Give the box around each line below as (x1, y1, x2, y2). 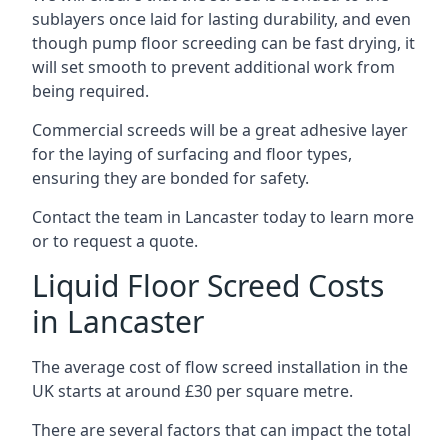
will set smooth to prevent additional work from (32, 56, 395, 78)
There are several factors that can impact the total (32, 419, 411, 441)
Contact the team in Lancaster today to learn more (32, 206, 414, 228)
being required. (32, 80, 149, 102)
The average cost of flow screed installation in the (32, 356, 408, 378)
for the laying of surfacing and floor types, (32, 143, 352, 165)
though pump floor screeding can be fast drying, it (32, 32, 415, 54)
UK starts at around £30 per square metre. (32, 380, 353, 402)
